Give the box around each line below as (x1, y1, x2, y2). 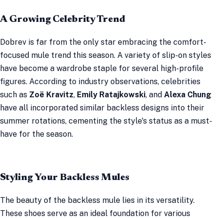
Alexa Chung (164, 90, 211, 99)
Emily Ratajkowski (77, 90, 145, 99)
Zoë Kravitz (29, 90, 73, 99)
